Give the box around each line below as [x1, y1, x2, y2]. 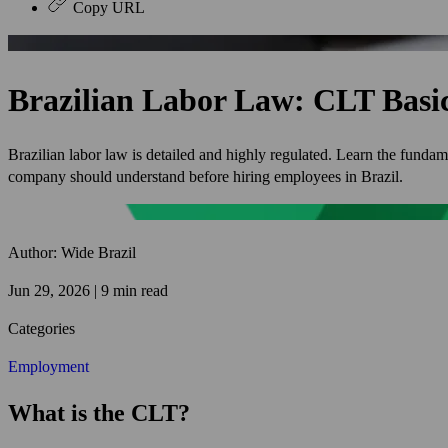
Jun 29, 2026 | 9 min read [8, 281, 168, 299]
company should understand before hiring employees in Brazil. [8, 167, 403, 185]
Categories [8, 319, 75, 337]
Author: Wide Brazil [8, 243, 136, 261]
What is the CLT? [8, 400, 190, 427]
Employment [8, 357, 89, 375]
